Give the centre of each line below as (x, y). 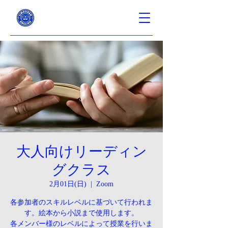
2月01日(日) (68, 184)
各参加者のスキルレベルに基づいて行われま (81, 202)
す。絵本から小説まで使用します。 (81, 213)
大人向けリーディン (81, 151)
